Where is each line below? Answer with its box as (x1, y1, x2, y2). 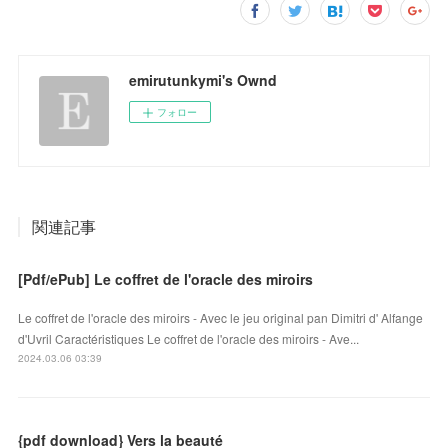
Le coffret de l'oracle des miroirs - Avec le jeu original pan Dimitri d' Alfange (18, 308, 424, 326)
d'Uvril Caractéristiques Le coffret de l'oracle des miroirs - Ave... (18, 329, 360, 347)
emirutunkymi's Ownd (129, 69, 278, 90)
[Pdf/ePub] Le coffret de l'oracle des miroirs (18, 268, 314, 289)
